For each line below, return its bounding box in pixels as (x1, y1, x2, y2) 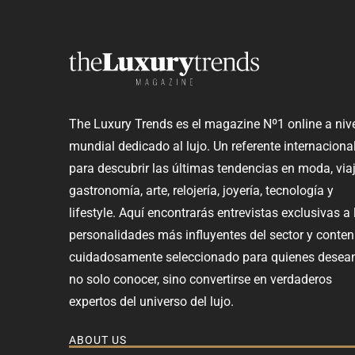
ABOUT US (69, 334, 127, 347)
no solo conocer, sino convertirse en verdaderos (69, 271, 332, 287)
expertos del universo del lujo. (69, 293, 234, 309)
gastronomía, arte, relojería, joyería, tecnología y (69, 182, 334, 198)
